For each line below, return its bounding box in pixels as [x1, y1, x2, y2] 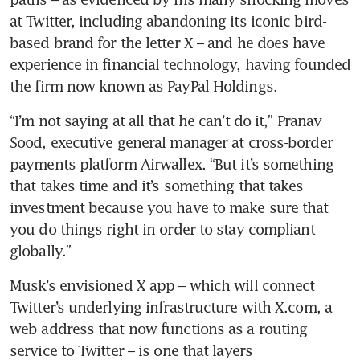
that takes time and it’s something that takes [10, 176, 304, 194]
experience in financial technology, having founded [10, 55, 351, 73]
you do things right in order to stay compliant [10, 219, 315, 238]
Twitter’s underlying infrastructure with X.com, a [10, 297, 332, 316]
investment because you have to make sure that [10, 198, 329, 216]
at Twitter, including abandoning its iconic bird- [10, 11, 326, 30]
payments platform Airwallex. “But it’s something [10, 154, 333, 173]
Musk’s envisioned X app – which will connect [10, 276, 315, 294]
